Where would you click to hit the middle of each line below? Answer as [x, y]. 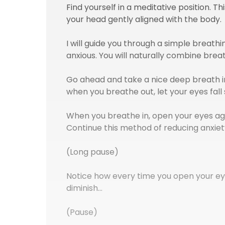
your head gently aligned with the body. [144, 19]
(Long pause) [92, 152]
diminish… [84, 188]
